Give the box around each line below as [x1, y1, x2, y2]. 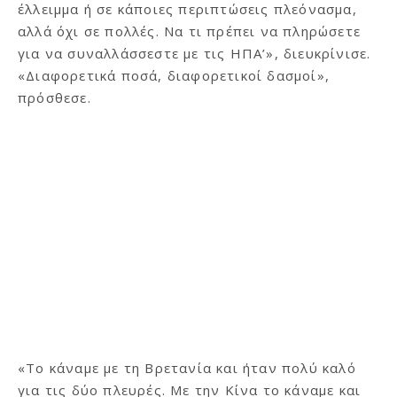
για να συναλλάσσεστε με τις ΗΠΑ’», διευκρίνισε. [18, 43, 371, 62]
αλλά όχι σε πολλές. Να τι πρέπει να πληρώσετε [18, 21, 361, 40]
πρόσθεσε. [18, 88, 91, 106]
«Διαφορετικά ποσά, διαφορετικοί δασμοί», [18, 66, 331, 84]
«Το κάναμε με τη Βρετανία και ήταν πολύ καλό [18, 358, 356, 377]
